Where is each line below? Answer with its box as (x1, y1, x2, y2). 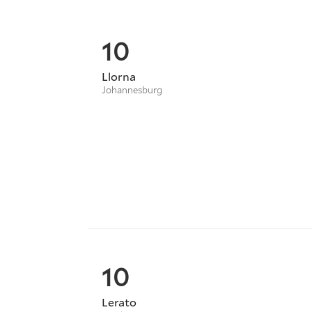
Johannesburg (102, 83, 162, 96)
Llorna (102, 68, 136, 84)
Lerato (102, 294, 136, 309)
